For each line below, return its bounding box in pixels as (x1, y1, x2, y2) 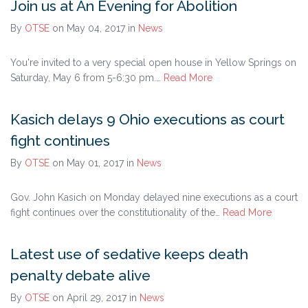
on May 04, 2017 (52, 22, 128, 34)
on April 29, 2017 (52, 291, 129, 303)
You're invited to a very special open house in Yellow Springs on (10, 56, 296, 68)
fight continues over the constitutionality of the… (10, 206, 223, 218)
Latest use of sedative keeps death (10, 245, 248, 263)
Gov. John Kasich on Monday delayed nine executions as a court (10, 191, 298, 203)
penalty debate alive (10, 266, 151, 284)
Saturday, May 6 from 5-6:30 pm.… (10, 71, 164, 83)
